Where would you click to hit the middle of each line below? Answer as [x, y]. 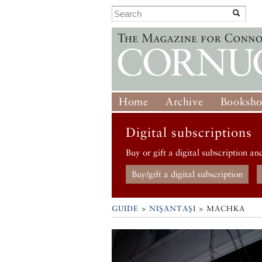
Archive [185, 101]
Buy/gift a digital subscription [187, 174]
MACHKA [226, 209]
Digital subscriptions [189, 132]
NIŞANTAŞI [173, 209]
